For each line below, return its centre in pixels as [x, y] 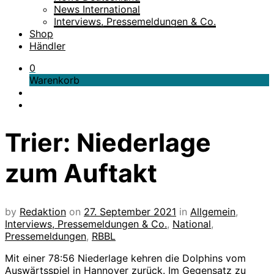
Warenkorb [54, 80]
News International [97, 9]
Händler [47, 46]
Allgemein [213, 211]
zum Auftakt [81, 173]
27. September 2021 [130, 211]
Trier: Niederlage [108, 143]
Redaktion [43, 211]
